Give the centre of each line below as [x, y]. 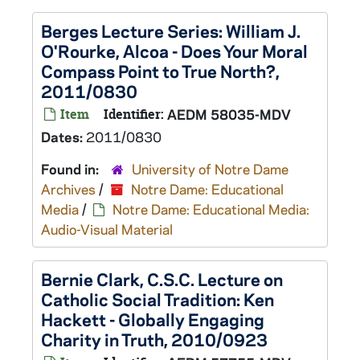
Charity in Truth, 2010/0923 [154, 339]
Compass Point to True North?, [160, 71]
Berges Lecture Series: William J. [171, 31]
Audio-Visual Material [107, 229]
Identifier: [134, 114]
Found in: [72, 169]
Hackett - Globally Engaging [153, 319]
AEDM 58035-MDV [229, 114]
